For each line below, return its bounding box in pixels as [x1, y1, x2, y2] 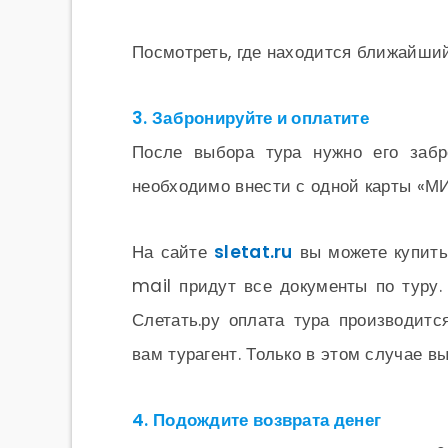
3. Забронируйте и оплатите [132, 106, 369, 130]
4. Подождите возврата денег [132, 408, 382, 432]
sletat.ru [214, 240, 293, 264]
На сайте [132, 240, 215, 264]
